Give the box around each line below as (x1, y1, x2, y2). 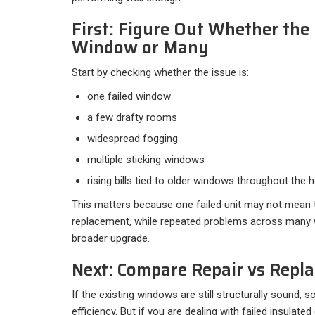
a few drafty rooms (87, 110, 177, 124)
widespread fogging (87, 131, 178, 145)
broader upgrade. (72, 231, 150, 245)
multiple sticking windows (87, 153, 205, 166)
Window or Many (72, 34, 209, 61)
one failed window (87, 89, 171, 103)
